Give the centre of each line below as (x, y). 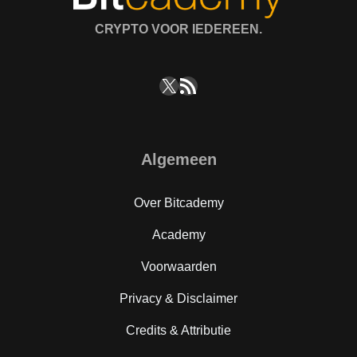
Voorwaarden (178, 266)
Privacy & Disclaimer (178, 298)
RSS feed (196, 84)
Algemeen (178, 159)
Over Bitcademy (178, 202)
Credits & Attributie (178, 330)
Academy (178, 234)
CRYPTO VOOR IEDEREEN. (178, 29)
